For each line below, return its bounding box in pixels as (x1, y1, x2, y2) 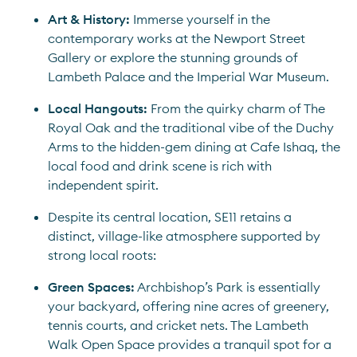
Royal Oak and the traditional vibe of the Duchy (48, 120, 334, 135)
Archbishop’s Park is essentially (135, 279, 320, 295)
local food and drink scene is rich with (48, 158, 272, 174)
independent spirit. (48, 177, 159, 193)
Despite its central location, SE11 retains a (48, 209, 292, 225)
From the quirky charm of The (151, 100, 325, 116)
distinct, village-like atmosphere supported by (48, 228, 320, 244)
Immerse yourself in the (130, 11, 270, 27)
